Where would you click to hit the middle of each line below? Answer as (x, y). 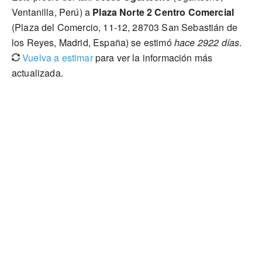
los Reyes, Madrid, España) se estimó (93, 42)
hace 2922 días (207, 42)
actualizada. (37, 73)
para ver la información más (153, 58)
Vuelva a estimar (56, 58)
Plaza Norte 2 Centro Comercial (163, 12)
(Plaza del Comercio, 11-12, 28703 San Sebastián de (125, 27)
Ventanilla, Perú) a (52, 12)
